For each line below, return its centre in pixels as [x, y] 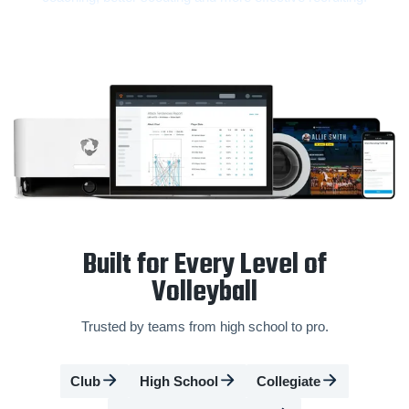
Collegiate [288, 381]
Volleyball [204, 294]
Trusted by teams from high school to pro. [204, 327]
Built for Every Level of [204, 266]
